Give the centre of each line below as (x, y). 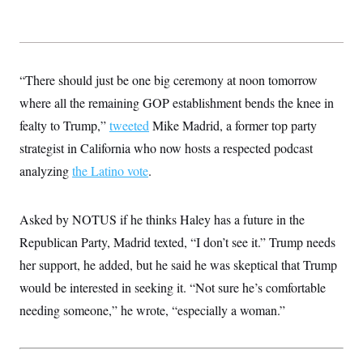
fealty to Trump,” (64, 125)
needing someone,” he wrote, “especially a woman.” (152, 310)
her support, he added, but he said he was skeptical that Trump (178, 265)
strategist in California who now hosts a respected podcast (166, 148)
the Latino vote (110, 171)
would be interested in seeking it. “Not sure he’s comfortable (173, 287)
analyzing (46, 171)
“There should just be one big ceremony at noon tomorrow (169, 80)
